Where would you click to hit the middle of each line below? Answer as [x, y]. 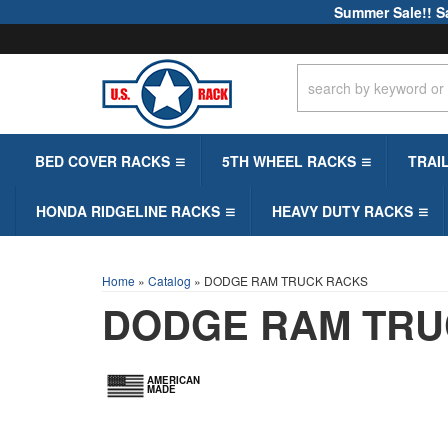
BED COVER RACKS [102, 161]
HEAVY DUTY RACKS [342, 211]
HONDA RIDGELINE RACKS [128, 211]
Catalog [169, 280]
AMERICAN [173, 380]
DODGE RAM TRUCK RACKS [286, 280]
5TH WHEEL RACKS [289, 161]
